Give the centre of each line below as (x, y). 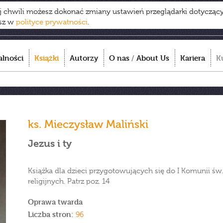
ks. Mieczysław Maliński (88, 124)
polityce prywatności (52, 22)
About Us (153, 58)
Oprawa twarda (55, 202)
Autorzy (84, 58)
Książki (47, 58)
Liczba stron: (51, 214)
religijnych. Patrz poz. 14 (69, 181)
